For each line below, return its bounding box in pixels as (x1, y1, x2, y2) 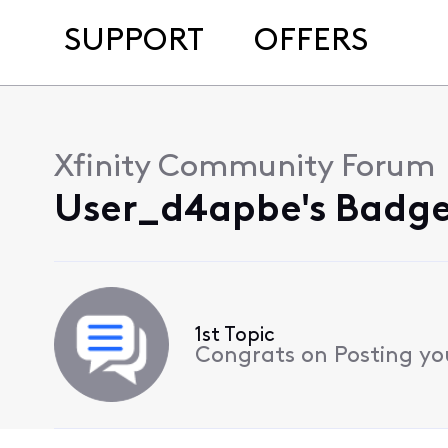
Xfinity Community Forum (53, 152, 435, 184)
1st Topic (194, 326, 275, 347)
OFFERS (253, 26, 368, 58)
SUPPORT (64, 26, 204, 58)
